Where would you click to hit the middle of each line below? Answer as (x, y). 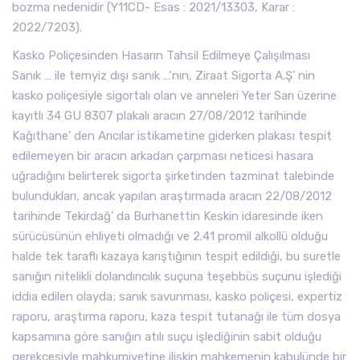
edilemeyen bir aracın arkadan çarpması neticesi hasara (163, 156)
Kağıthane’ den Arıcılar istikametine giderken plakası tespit (172, 136)
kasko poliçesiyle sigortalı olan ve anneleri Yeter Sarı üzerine (174, 96)
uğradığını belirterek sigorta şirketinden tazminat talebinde (173, 176)
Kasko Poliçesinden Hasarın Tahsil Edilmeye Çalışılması (161, 55)
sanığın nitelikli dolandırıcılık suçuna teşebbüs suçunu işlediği (177, 276)
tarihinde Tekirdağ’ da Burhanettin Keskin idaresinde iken (168, 216)
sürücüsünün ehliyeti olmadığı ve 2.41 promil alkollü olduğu (170, 236)
